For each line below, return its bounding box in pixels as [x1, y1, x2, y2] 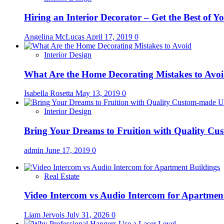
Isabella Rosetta [24, 89, 75, 98]
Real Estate [44, 171, 79, 180]
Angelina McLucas [24, 32, 86, 41]
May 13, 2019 [75, 89, 122, 98]
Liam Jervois [24, 210, 66, 219]
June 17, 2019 [45, 145, 92, 154]
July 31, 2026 [66, 210, 111, 219]
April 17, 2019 [86, 32, 134, 41]
